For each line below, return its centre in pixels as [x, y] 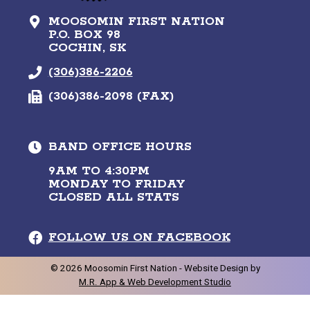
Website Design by [222, 268]
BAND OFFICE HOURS [120, 147]
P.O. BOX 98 [84, 34]
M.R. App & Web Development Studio [155, 282]
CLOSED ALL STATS [113, 198]
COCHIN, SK [87, 47]
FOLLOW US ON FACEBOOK [139, 238]
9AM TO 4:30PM [99, 171]
